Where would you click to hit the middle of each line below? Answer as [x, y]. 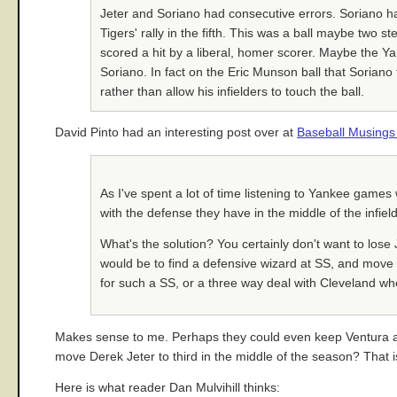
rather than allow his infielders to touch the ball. [232, 91]
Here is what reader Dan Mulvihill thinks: [167, 388]
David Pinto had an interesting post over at [176, 133]
